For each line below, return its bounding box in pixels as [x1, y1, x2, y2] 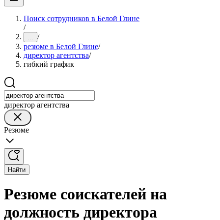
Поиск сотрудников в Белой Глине [24, 14, 139, 23]
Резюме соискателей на [4, 185, 167, 203]
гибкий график [24, 60, 74, 68]
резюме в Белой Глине [24, 42, 98, 51]
